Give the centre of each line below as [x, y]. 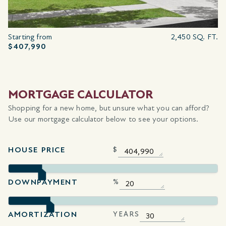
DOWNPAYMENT [43, 182]
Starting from [30, 37]
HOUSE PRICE [37, 150]
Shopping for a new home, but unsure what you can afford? [109, 108]
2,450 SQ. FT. [194, 37]
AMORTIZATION [43, 214]
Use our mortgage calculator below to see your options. [103, 119]
